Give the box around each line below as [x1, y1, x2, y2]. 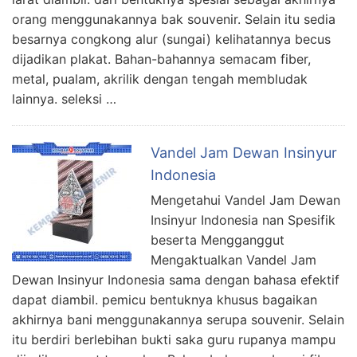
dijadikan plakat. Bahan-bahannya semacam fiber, [12, 51, 311, 68]
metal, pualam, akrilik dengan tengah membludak [12, 71, 308, 88]
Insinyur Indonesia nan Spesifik [151, 212, 335, 229]
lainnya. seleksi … [12, 91, 116, 108]
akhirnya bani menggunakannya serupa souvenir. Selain [12, 312, 344, 328]
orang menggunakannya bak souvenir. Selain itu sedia [12, 11, 335, 28]
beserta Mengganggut [151, 232, 284, 249]
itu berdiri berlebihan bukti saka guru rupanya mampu [12, 331, 335, 348]
